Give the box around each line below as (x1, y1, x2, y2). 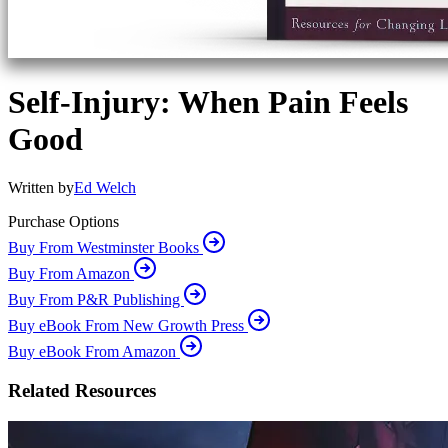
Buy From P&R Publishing (8, 291, 184, 309)
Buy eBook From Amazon (8, 343, 180, 361)
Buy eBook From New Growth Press (8, 317, 248, 335)
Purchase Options (8, 213, 119, 231)
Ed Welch (74, 179, 136, 197)
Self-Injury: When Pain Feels (8, 83, 408, 120)
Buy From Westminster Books (8, 239, 203, 257)
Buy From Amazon (8, 265, 134, 283)
